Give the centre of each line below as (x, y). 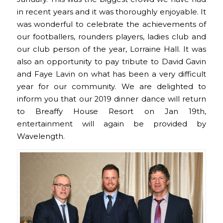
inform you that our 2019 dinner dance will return (111, 99)
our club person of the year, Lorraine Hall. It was (111, 50)
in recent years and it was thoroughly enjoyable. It (111, 12)
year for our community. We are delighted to (111, 87)
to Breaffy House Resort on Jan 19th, (111, 112)
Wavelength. (41, 137)
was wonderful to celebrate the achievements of (111, 25)
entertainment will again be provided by (111, 124)
